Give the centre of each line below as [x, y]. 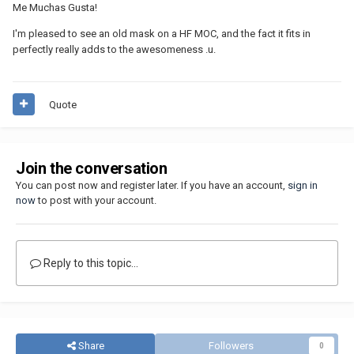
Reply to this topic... [90, 263]
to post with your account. [96, 200]
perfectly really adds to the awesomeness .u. [114, 49]
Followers [231, 345]
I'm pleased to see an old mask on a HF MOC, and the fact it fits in [162, 33]
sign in [303, 185]
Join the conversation [92, 168]
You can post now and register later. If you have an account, [152, 185]
